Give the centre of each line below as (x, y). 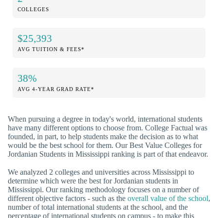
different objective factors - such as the (68, 198)
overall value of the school (168, 198)
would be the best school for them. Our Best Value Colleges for (105, 145)
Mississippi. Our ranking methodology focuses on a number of (103, 189)
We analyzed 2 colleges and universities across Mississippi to (101, 172)
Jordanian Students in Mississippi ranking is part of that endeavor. (108, 154)
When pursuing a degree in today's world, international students (105, 119)
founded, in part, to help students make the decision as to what (103, 136)
